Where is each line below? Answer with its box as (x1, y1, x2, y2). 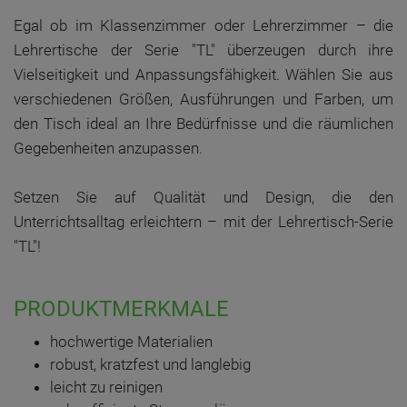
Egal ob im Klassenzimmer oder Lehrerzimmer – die (14, 16, 393, 35)
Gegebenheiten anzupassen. (14, 139, 203, 157)
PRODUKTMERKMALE (14, 296, 229, 322)
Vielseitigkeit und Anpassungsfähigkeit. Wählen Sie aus (14, 65, 393, 84)
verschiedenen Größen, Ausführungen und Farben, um (14, 90, 393, 108)
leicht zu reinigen (50, 378, 163, 396)
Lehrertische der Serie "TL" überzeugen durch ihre (14, 41, 393, 59)
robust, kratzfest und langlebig (50, 355, 251, 373)
